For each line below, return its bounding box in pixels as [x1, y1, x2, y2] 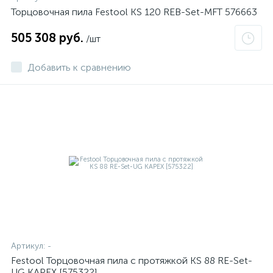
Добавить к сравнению [27, 62, 131, 73]
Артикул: [11, 241, 48, 251]
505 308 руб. [11, 30, 83, 45]
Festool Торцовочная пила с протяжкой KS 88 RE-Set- [11, 255, 252, 266]
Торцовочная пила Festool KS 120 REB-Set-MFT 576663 [11, 6, 257, 18]
